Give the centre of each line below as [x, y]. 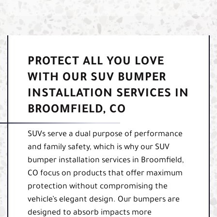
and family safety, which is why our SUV [99, 147]
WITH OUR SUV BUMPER [97, 78]
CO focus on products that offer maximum [105, 174]
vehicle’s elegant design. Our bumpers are [104, 200]
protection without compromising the [98, 187]
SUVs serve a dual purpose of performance [105, 134]
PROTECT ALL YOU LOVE [96, 62]
